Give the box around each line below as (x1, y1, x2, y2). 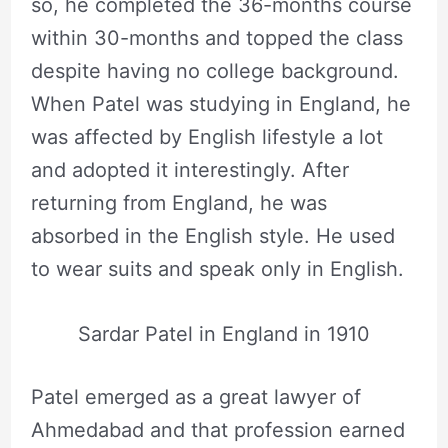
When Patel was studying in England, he (30, 92, 411, 117)
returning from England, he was (30, 191, 327, 216)
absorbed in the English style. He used (30, 224, 395, 249)
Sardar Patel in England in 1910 (78, 322, 370, 347)
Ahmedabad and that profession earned (30, 418, 405, 443)
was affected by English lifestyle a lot (30, 125, 383, 150)
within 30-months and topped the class (30, 26, 403, 51)
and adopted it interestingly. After (30, 158, 349, 183)
